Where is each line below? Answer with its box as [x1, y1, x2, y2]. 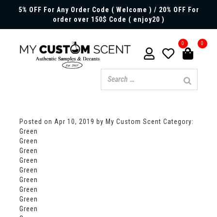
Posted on [19, 118, 54, 126]
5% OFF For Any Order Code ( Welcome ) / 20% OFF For [18, 6, 199, 14]
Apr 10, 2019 [54, 118, 94, 126]
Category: [163, 118, 194, 126]
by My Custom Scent [96, 118, 161, 126]
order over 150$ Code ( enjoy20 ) [52, 15, 165, 23]
